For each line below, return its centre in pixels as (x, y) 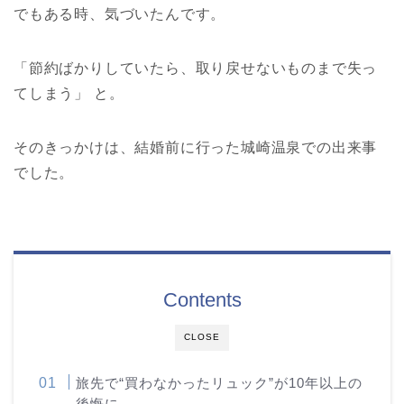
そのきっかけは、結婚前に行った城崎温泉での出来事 (196, 147)
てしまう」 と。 (69, 93)
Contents (202, 299)
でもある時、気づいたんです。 (120, 14)
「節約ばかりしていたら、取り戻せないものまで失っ (196, 68)
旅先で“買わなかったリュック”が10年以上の (220, 382)
